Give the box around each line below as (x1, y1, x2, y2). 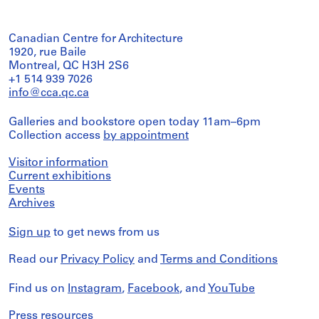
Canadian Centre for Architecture (9, 33, 183, 45)
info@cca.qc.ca (9, 87, 89, 99)
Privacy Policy (61, 253, 135, 266)
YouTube (208, 283, 255, 295)
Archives (9, 197, 55, 209)
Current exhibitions (9, 170, 111, 182)
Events (9, 184, 45, 196)
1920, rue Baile (9, 46, 86, 58)
